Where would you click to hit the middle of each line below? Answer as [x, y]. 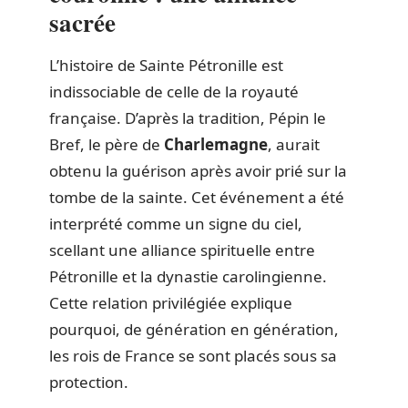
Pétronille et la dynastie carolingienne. [188, 276]
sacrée [82, 22]
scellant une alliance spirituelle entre [182, 250]
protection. [89, 382]
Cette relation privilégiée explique [171, 303]
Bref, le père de [107, 144]
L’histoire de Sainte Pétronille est [166, 65]
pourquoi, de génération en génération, [194, 329]
